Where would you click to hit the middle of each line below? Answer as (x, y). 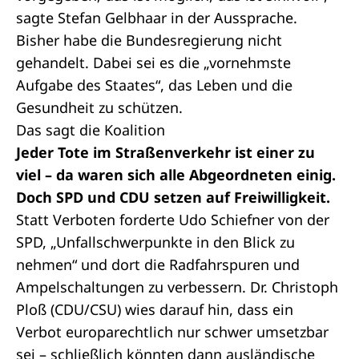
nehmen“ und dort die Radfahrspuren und (158, 264)
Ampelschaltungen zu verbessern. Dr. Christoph (177, 287)
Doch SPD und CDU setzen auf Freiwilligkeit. (173, 197)
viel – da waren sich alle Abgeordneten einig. (176, 175)
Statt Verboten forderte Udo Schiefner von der (173, 220)
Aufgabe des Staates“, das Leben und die (154, 85)
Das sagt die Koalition (91, 130)
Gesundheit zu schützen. (99, 107)
